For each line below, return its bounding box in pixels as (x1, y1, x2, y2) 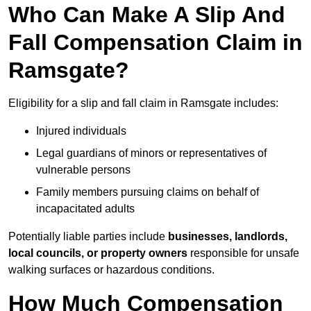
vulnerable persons (36, 164, 131, 176)
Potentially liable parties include (8, 230, 168, 243)
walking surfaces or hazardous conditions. (8, 264, 215, 276)
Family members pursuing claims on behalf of (36, 186, 259, 199)
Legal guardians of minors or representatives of (36, 147, 267, 160)
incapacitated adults (36, 203, 135, 215)
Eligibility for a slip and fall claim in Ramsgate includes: (8, 97, 278, 110)
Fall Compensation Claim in (8, 30, 303, 56)
